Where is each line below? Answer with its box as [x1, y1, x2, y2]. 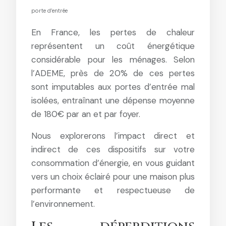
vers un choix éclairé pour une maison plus [31, 171, 195, 182]
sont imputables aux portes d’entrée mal [31, 81, 195, 92]
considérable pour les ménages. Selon [31, 53, 195, 65]
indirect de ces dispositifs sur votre [31, 143, 195, 155]
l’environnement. [31, 198, 95, 209]
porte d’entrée [31, 7, 68, 14]
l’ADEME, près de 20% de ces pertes [31, 67, 195, 79]
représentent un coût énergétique [31, 40, 195, 51]
